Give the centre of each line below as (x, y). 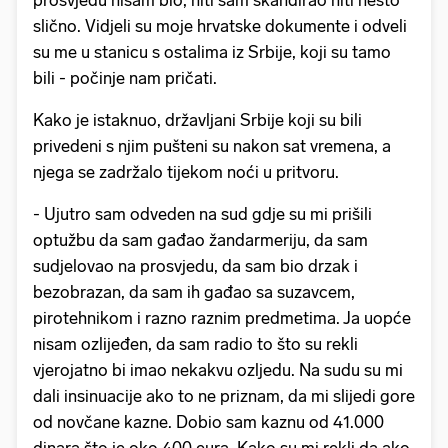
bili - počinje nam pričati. (127, 78)
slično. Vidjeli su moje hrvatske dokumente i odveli (220, 26)
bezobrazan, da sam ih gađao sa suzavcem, (194, 292)
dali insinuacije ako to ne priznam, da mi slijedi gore (224, 396)
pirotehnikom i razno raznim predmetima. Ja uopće (222, 318)
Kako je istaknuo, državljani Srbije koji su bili (197, 120)
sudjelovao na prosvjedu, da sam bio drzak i (195, 266)
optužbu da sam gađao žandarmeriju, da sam (200, 240)
